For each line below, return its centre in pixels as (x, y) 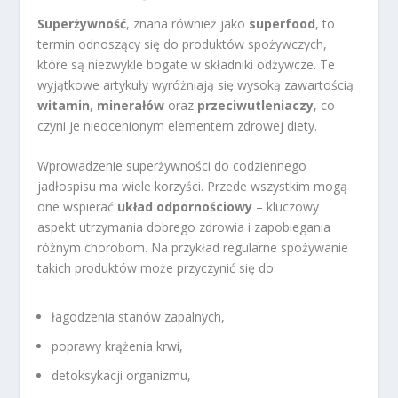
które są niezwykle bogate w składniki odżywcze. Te (187, 64)
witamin (64, 105)
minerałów (131, 105)
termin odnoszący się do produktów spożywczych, (183, 44)
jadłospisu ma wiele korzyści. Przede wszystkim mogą (193, 186)
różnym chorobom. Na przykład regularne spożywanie (193, 247)
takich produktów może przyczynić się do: (157, 267)
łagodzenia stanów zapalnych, (139, 317)
